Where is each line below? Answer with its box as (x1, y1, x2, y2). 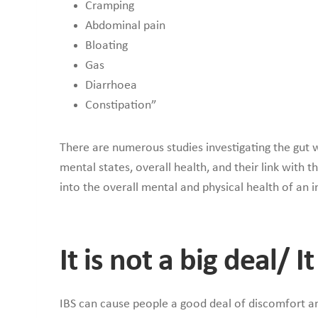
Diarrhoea (85, 78, 137, 92)
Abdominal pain (85, 18, 165, 33)
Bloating (85, 38, 128, 53)
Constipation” (85, 98, 157, 112)
